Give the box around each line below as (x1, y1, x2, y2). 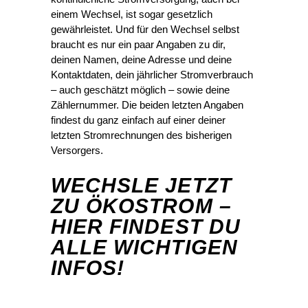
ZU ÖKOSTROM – (51, 195, 232, 218)
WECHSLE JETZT (51, 174, 232, 197)
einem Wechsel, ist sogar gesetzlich (51, 8, 212, 21)
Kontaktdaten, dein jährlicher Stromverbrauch (51, 69, 253, 81)
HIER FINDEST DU (51, 215, 241, 239)
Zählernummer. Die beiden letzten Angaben (51, 99, 243, 111)
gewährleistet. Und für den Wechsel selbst (51, 23, 239, 36)
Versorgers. (51, 144, 103, 157)
